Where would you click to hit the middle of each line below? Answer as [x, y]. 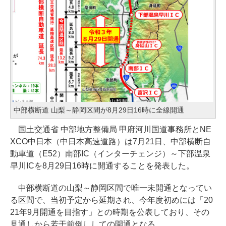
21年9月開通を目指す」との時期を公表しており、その [110, 212]
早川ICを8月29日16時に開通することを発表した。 [102, 166]
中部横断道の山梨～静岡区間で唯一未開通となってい [111, 188]
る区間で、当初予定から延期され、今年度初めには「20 [111, 200]
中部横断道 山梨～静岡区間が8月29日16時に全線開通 [99, 110]
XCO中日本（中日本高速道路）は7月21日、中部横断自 [110, 142]
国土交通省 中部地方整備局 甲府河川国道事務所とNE [111, 130]
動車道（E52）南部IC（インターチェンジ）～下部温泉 [110, 154]
